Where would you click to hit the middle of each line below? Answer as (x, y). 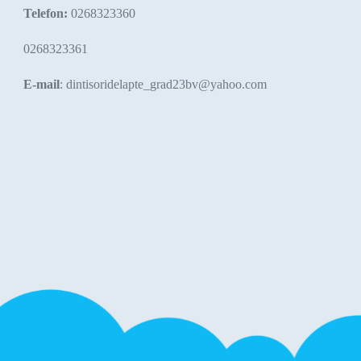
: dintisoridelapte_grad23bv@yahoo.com (163, 85)
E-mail (41, 85)
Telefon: (45, 14)
